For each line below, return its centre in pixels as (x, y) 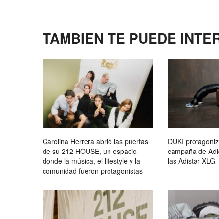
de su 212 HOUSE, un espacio (90, 151)
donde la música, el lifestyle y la (91, 161)
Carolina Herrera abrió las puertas (95, 142)
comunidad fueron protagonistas (93, 171)
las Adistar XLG (191, 161)
